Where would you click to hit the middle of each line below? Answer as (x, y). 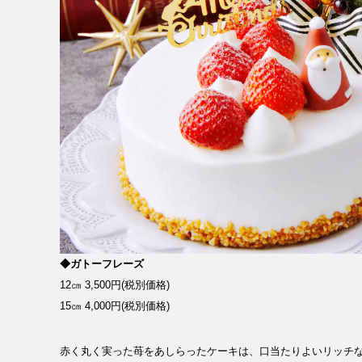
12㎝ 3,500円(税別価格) (115, 285)
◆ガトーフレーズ (102, 264)
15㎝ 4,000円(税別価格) (115, 306)
